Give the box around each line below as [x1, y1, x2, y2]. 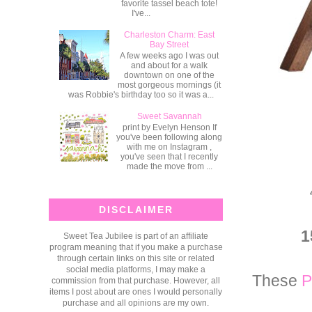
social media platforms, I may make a [66, 264, 205, 274]
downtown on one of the [124, 70, 215, 80]
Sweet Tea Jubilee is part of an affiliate [63, 231, 208, 241]
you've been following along [116, 132, 223, 143]
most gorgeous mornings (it [118, 79, 221, 90]
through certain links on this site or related [57, 253, 214, 263]
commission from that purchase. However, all [52, 275, 220, 286]
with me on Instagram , [127, 142, 212, 153]
